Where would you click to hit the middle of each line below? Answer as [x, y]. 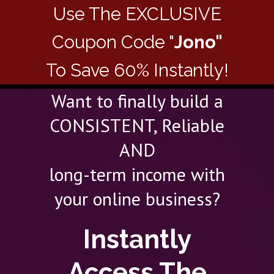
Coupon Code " [113, 42]
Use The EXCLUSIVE [137, 14]
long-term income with [137, 174]
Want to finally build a [137, 101]
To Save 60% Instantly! [137, 70]
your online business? [137, 198]
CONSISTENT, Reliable [137, 125]
